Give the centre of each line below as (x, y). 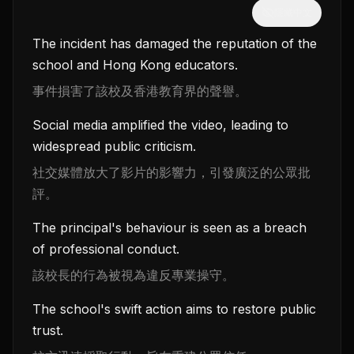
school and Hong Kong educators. (135, 65)
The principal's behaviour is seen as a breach (169, 228)
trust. (48, 331)
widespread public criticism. (114, 147)
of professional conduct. (106, 249)
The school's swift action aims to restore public (174, 309)
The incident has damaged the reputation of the (175, 44)
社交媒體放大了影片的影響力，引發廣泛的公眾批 (171, 173)
